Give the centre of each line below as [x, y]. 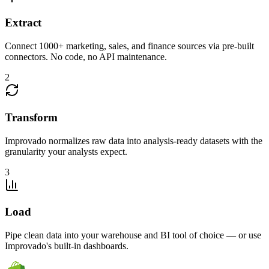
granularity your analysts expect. [66, 151]
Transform [31, 117]
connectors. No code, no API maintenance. [86, 57]
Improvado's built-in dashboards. [67, 246]
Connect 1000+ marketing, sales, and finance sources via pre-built [129, 46]
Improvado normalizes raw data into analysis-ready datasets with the [134, 141]
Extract [23, 23]
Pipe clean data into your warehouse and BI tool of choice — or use [133, 235]
